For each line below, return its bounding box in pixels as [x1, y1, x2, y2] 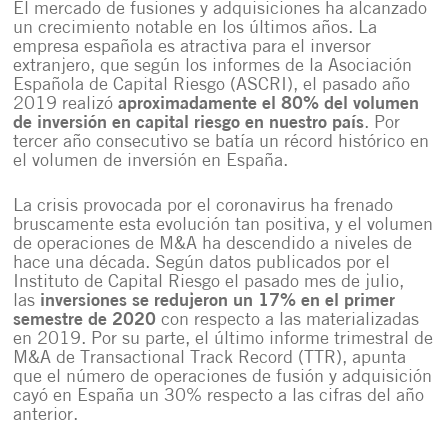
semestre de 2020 [13, 311, 157, 330]
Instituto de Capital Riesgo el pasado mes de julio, [13, 273, 405, 292]
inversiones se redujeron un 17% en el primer [40, 292, 396, 311]
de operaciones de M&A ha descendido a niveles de [13, 235, 413, 254]
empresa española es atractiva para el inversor [13, 38, 372, 57]
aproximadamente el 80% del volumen [118, 95, 420, 114]
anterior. [13, 406, 79, 425]
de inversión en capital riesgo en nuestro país [13, 114, 365, 133]
